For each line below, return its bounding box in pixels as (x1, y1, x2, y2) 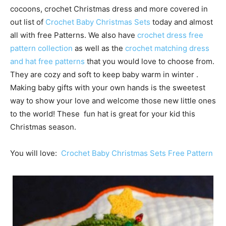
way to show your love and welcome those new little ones (10, 96, 216, 105)
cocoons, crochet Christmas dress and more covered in (10, 4, 208, 14)
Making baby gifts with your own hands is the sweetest (10, 83, 205, 92)
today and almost (152, 17, 213, 27)
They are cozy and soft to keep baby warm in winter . (10, 70, 198, 79)
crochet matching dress (123, 43, 209, 53)
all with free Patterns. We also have (10, 30, 137, 40)
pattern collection (10, 43, 73, 53)
